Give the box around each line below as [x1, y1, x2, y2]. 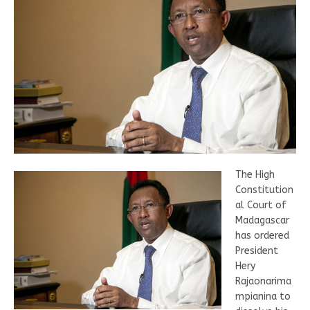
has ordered [235, 230, 289, 241]
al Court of [235, 199, 286, 211]
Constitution [235, 184, 293, 196]
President [235, 245, 278, 257]
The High [235, 169, 275, 181]
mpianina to [235, 291, 291, 302]
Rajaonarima [235, 275, 291, 287]
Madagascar [235, 215, 289, 226]
